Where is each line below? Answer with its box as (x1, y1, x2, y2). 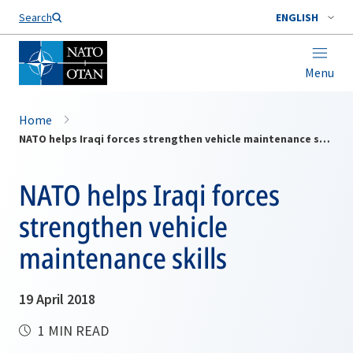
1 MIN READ (35, 321, 109, 340)
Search (19, 10, 52, 24)
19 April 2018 (19, 290, 95, 308)
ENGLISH (276, 10, 318, 24)
